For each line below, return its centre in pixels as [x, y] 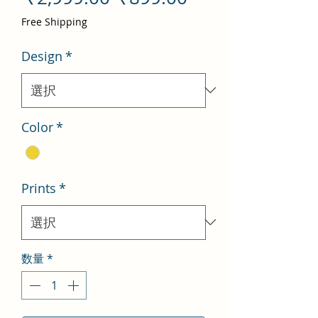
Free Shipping [54, 21]
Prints [39, 188]
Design [42, 56]
